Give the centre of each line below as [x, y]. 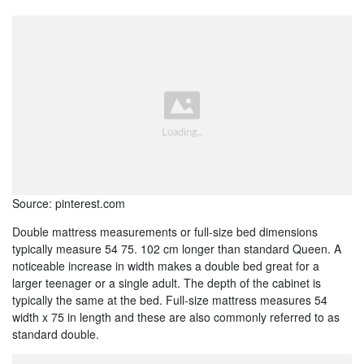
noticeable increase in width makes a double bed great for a [166, 265]
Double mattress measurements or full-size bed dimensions [165, 231]
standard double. [56, 334]
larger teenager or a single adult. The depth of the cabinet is [167, 282]
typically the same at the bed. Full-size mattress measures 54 [170, 299]
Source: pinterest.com [69, 203]
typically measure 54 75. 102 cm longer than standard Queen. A [177, 248]
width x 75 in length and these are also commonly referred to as [176, 316]
